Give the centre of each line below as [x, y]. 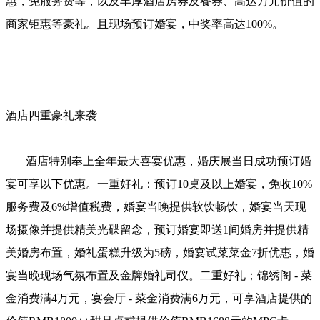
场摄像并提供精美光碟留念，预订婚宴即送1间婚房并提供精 [157, 229]
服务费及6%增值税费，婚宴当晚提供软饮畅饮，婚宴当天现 [156, 206]
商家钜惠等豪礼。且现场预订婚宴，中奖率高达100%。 [145, 24]
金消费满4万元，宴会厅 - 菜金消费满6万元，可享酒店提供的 [159, 298]
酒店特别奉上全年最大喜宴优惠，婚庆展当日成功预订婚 [159, 161]
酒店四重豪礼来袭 [51, 115]
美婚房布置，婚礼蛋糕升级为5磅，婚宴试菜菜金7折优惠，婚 [160, 252]
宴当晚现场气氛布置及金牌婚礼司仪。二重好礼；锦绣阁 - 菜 [159, 275]
